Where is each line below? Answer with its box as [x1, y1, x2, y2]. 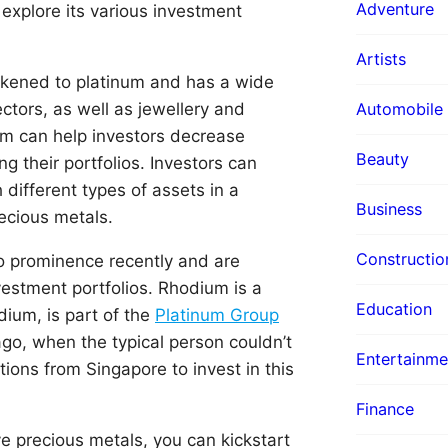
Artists [356, 48, 406, 69]
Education [356, 298, 432, 319]
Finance [356, 398, 414, 419]
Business [356, 198, 422, 219]
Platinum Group [155, 304, 279, 325]
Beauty [356, 148, 409, 169]
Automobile [356, 98, 443, 119]
